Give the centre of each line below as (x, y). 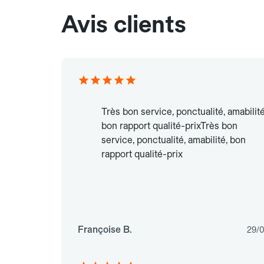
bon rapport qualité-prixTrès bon (169, 126)
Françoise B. (105, 230)
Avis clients (124, 24)
